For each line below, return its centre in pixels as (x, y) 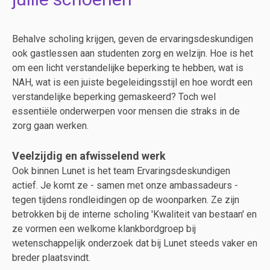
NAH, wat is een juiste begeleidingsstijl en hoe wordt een (132, 82)
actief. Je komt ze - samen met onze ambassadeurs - (125, 185)
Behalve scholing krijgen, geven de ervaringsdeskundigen (133, 39)
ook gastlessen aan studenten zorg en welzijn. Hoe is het (133, 53)
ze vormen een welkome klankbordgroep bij (104, 229)
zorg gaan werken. (50, 126)
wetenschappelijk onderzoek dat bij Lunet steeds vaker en (135, 243)
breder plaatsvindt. (51, 258)
